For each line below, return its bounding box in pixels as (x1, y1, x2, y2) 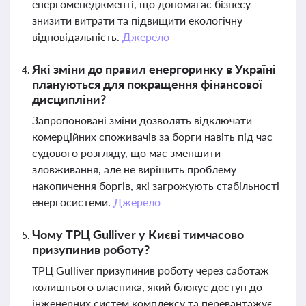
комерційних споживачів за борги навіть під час (32, 130, 273, 143)
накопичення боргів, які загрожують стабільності (32, 179, 279, 192)
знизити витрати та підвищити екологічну (32, 14, 242, 27)
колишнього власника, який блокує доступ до (32, 280, 262, 293)
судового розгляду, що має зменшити (32, 146, 221, 159)
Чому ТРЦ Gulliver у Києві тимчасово (32, 227, 244, 242)
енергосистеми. (32, 195, 113, 208)
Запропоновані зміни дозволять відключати (32, 113, 252, 126)
